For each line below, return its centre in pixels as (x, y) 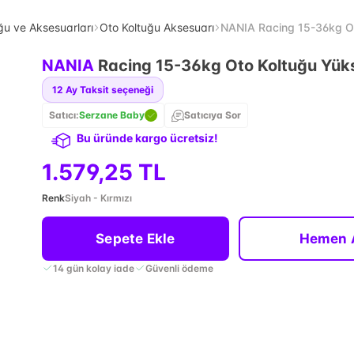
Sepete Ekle (136, 239)
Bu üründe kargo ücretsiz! (147, 138)
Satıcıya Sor (212, 115)
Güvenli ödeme (179, 268)
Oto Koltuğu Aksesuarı (157, 27)
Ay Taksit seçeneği (109, 90)
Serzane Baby (111, 115)
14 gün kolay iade (93, 268)
